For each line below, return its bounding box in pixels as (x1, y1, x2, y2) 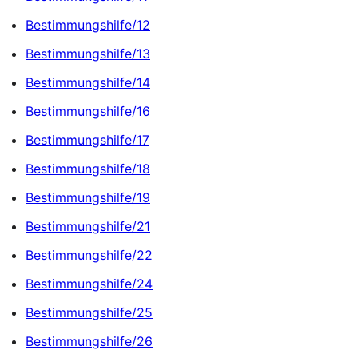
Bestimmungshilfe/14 (26, 74, 150, 90)
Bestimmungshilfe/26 (26, 332, 153, 349)
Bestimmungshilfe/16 (26, 102, 150, 119)
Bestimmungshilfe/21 (26, 217, 150, 234)
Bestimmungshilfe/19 (26, 189, 150, 205)
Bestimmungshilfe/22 (26, 246, 153, 263)
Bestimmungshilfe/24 (26, 275, 153, 292)
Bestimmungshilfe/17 (26, 131, 149, 148)
